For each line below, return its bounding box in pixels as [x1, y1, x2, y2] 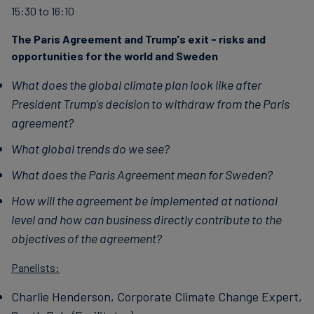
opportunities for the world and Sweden [11, 49, 218, 62]
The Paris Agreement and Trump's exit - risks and [11, 32, 266, 46]
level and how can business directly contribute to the [11, 212, 282, 227]
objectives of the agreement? [11, 231, 162, 246]
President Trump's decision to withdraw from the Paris [11, 96, 289, 111]
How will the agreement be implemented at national [11, 193, 278, 208]
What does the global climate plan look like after [11, 77, 261, 93]
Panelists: [11, 261, 60, 274]
